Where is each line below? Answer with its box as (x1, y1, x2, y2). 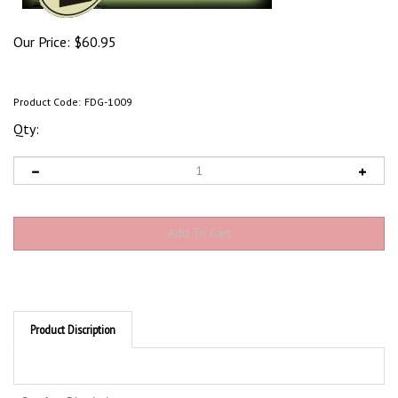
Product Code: (13, 95, 81, 108)
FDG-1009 (84, 95, 132, 108)
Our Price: (13, 33, 70, 51)
